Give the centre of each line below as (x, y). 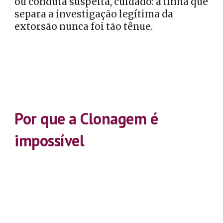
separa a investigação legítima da (94, 14)
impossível (50, 140)
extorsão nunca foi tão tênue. (84, 27)
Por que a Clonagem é (86, 118)
